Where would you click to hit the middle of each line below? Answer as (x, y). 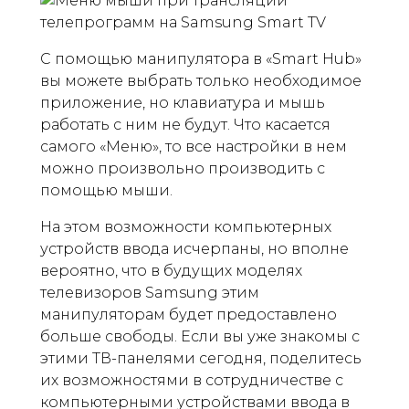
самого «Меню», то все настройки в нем (194, 147)
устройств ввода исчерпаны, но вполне (194, 249)
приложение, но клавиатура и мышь (183, 103)
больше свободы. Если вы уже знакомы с (200, 336)
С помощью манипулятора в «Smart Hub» (201, 59)
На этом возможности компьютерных (186, 227)
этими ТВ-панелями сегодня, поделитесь (201, 358)
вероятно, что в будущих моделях (171, 271)
